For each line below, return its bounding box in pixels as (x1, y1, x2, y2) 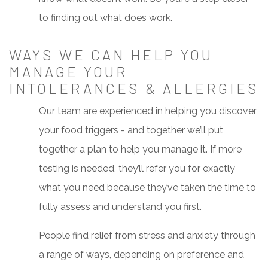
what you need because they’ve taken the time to (39, 182, 256, 194)
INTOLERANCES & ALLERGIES (9, 80, 259, 98)
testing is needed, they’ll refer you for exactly (39, 163, 235, 175)
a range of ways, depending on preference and (39, 249, 244, 261)
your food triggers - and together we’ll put (39, 124, 223, 136)
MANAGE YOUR (9, 63, 128, 81)
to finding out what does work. (39, 12, 172, 24)
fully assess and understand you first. (39, 201, 202, 213)
